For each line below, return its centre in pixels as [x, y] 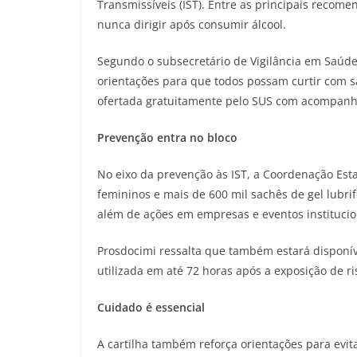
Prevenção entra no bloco [167, 137]
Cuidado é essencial [153, 307]
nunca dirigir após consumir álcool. [196, 24]
